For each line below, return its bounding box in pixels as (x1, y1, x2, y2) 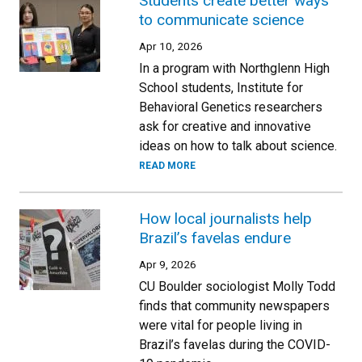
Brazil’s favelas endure (139, 229, 291, 247)
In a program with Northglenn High (139, 61, 330, 76)
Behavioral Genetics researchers (139, 99, 322, 115)
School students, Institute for (139, 80, 303, 95)
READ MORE (139, 160, 196, 171)
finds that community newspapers (139, 298, 330, 314)
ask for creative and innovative (139, 119, 311, 134)
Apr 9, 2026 (139, 258, 196, 271)
